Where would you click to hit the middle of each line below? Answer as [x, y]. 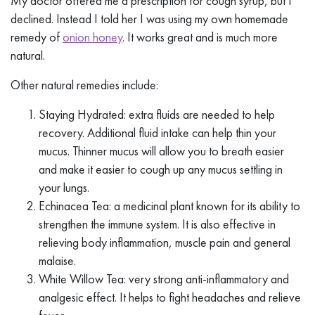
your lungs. [64, 187]
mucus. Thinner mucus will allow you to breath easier [161, 150]
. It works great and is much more [200, 37]
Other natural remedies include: [84, 84]
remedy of [37, 37]
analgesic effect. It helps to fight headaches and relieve [170, 297]
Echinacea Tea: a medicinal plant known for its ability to [169, 205]
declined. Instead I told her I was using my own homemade [149, 18]
